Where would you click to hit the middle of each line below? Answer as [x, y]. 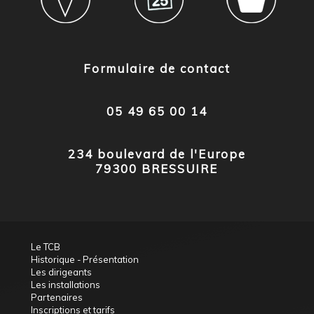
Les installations [66, 285]
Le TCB [46, 247]
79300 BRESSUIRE [157, 169]
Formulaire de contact [157, 68]
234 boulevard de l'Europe [157, 154]
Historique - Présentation [85, 260]
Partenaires [57, 298]
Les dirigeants [62, 272]
